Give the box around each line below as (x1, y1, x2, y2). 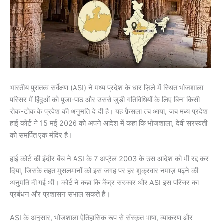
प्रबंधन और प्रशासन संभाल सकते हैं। (10, 189, 110, 199)
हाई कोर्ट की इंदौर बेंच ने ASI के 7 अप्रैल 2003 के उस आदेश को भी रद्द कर (10, 154, 209, 163)
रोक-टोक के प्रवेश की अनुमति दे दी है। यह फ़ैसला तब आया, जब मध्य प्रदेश (10, 107, 208, 116)
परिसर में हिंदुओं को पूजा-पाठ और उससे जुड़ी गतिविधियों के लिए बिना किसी (10, 95, 200, 105)
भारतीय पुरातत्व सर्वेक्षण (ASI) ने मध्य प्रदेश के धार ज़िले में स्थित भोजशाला (10, 83, 203, 93)
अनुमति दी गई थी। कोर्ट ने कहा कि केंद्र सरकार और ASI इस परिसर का (10, 178, 199, 187)
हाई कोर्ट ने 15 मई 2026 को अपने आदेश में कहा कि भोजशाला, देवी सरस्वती (10, 119, 207, 128)
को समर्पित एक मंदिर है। (10, 131, 73, 140)
